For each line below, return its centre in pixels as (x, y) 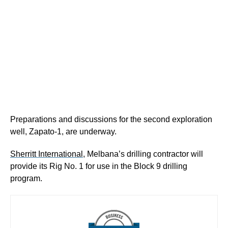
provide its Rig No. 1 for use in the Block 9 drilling (99, 166)
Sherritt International (47, 154)
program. (26, 178)
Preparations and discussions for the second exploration (111, 119)
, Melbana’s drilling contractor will (143, 154)
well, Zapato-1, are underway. (63, 131)
